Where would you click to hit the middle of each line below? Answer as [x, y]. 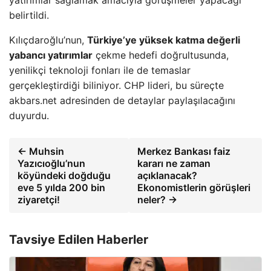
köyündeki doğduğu [64, 175]
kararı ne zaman [174, 163]
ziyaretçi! [39, 199]
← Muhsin [41, 151]
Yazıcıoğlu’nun [51, 163]
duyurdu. [29, 115]
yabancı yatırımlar [51, 55]
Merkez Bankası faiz [184, 151]
